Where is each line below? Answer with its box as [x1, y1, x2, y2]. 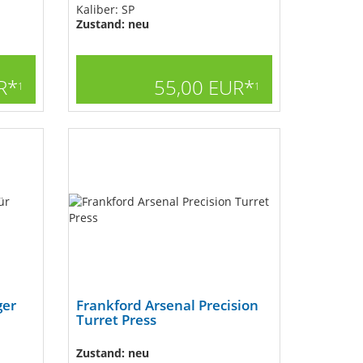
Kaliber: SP [75, 2, 135, 17]
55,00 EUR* [154, 74, 254, 100]
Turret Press [75, 310, 156, 329]
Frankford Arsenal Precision [75, 296, 258, 314]
